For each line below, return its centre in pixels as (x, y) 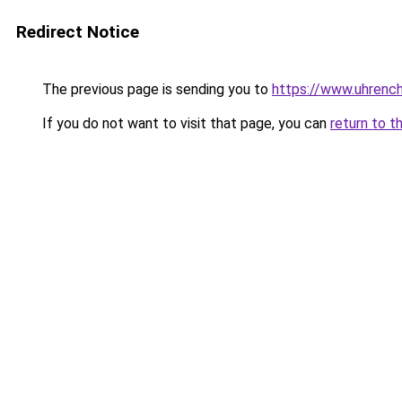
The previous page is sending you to (155, 89)
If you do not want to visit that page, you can (184, 123)
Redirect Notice (78, 32)
